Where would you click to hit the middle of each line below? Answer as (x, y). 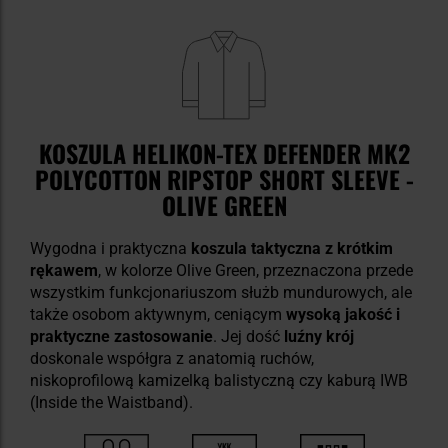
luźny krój (317, 337)
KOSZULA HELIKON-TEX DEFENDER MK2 (224, 153)
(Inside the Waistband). (111, 403)
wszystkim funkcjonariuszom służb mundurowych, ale (221, 293)
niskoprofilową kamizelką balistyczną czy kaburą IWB (219, 381)
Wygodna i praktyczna (110, 249)
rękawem (64, 271)
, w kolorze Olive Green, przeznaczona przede (255, 271)
